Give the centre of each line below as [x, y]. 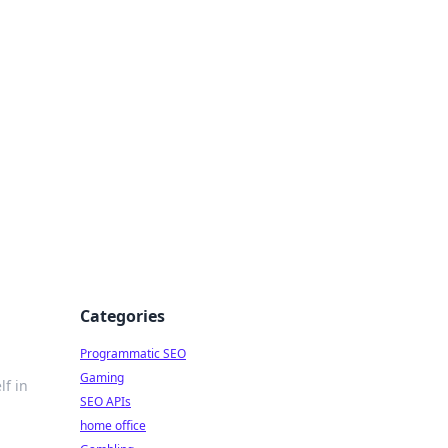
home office [113, 425]
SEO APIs [105, 401]
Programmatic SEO [133, 353]
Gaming [102, 377]
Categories [122, 316]
